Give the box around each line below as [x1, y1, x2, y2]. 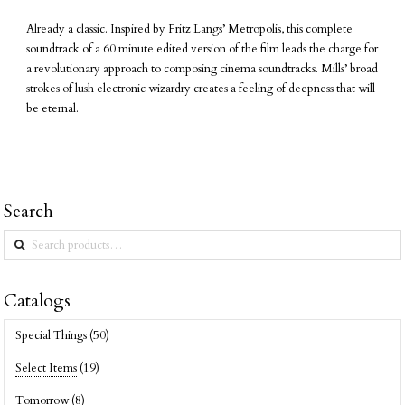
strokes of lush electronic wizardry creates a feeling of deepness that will [26, 80, 376, 97]
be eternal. [26, 99, 80, 117]
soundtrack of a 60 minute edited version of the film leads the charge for [26, 40, 379, 57]
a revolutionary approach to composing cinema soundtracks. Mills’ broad [26, 60, 379, 77]
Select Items [14, 360, 77, 376]
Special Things [14, 327, 87, 344]
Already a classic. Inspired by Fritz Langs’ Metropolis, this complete [26, 20, 353, 37]
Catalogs [4, 288, 71, 313]
